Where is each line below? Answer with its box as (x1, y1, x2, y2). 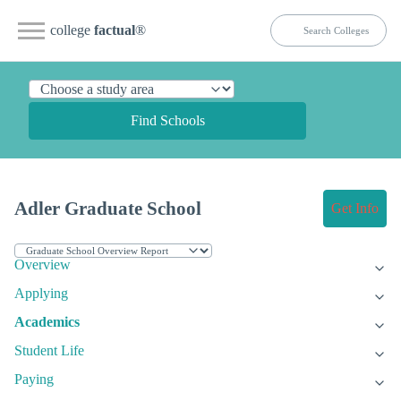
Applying (14, 286, 68, 302)
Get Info (331, 200, 379, 217)
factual (94, 22, 135, 38)
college (50, 22, 94, 38)
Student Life (14, 343, 84, 359)
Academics (14, 314, 80, 330)
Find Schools (130, 113, 205, 128)
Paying (14, 371, 54, 388)
